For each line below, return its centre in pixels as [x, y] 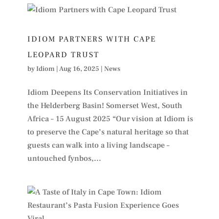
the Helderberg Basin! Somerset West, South [105, 105]
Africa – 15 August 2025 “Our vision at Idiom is [110, 119]
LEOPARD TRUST [63, 55]
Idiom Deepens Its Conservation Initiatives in [107, 92]
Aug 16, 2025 [79, 69]
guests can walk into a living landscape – [98, 145]
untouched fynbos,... [64, 158]
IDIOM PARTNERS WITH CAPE [91, 39]
